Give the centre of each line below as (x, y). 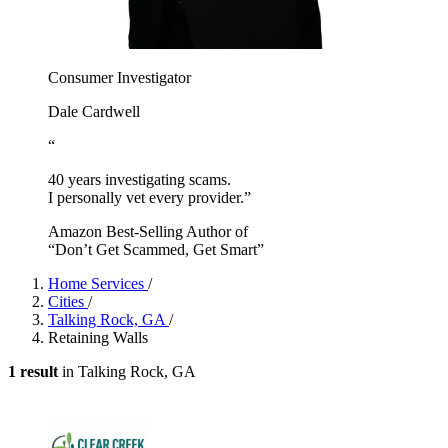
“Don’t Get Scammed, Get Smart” (156, 249)
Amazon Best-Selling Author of (148, 231)
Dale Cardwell (94, 111)
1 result (33, 371)
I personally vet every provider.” (149, 197)
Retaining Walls (98, 337)
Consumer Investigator (119, 77)
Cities (68, 301)
